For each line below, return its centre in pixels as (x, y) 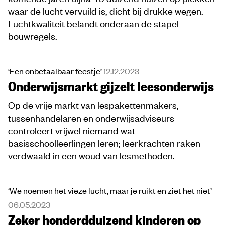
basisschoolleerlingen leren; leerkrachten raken (104, 143)
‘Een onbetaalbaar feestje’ (56, 71)
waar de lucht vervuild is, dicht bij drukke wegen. (106, 11)
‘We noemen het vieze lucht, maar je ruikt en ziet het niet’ (110, 191)
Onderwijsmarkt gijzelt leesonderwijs (111, 86)
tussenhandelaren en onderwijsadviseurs (91, 118)
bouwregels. (33, 36)
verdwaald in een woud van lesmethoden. (91, 155)
